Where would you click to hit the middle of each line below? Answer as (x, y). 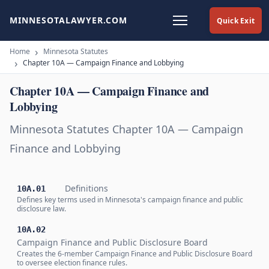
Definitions (86, 188)
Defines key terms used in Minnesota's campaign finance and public (130, 200)
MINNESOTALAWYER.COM (68, 20)
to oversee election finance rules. (72, 263)
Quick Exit (235, 20)
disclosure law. (41, 209)
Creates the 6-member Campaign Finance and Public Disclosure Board (134, 254)
